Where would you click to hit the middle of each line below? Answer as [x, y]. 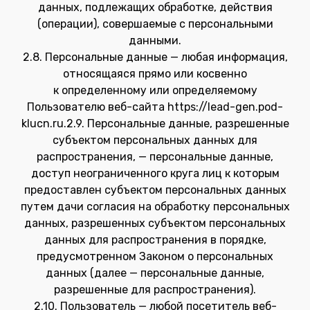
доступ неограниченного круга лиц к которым [155, 173]
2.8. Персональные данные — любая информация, [155, 57]
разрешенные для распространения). [155, 290]
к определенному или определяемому [155, 90]
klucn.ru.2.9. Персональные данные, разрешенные [155, 124]
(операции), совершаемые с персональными [155, 24]
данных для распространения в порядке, [155, 240]
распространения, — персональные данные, [155, 157]
